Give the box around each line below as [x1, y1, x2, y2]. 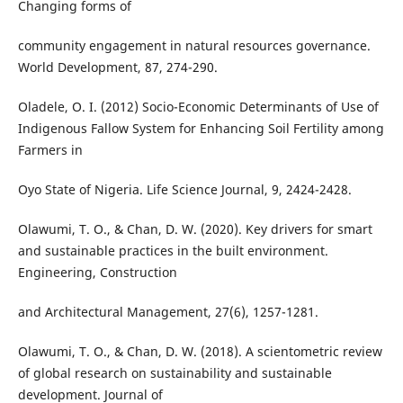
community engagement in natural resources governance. [17, 37, 371, 55]
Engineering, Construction [17, 264, 177, 282]
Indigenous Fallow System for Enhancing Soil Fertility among [17, 120, 384, 138]
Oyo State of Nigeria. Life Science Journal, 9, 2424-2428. [17, 181, 352, 199]
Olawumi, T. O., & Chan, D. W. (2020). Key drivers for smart [17, 220, 372, 238]
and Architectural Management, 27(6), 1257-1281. [17, 303, 318, 321]
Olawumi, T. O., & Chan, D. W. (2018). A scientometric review [17, 343, 382, 361]
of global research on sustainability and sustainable [17, 364, 332, 382]
